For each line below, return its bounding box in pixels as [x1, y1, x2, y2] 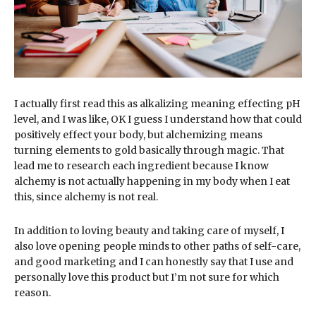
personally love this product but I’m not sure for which [14, 270, 279, 284]
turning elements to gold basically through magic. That [14, 143, 284, 157]
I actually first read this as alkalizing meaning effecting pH [14, 97, 300, 110]
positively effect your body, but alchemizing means [14, 128, 262, 141]
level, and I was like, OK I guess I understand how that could [14, 112, 302, 126]
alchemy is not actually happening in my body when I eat [14, 174, 290, 188]
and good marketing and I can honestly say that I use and [14, 255, 293, 268]
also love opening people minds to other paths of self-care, [14, 239, 300, 253]
